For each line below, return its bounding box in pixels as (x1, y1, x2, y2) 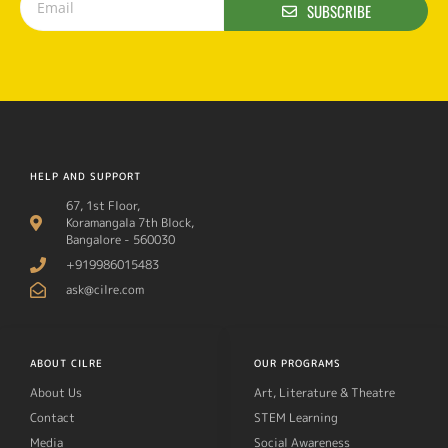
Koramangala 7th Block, (66, 214, 194, 232)
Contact (30, 409, 75, 427)
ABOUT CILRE (30, 356, 103, 371)
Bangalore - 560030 (66, 231, 175, 249)
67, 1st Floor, (66, 197, 140, 215)
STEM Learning (254, 409, 338, 427)
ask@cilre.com (66, 281, 144, 299)
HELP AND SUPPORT (30, 169, 141, 184)
